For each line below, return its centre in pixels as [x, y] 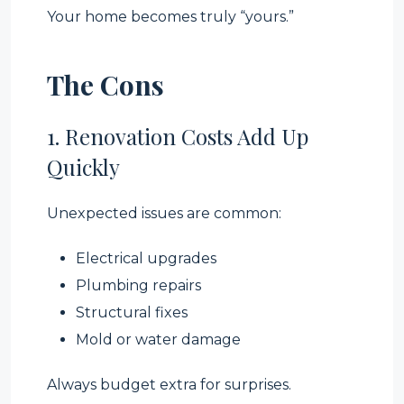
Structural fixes [132, 312]
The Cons [106, 85]
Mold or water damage [158, 340]
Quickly [83, 167]
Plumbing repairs [138, 285]
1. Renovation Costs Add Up [178, 136]
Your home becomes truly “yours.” [170, 17]
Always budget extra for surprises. [169, 385]
